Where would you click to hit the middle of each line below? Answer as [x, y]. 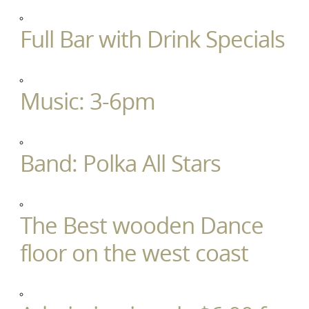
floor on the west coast [134, 253]
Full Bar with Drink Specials [152, 39]
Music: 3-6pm [87, 101]
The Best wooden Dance [141, 226]
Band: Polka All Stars [120, 163]
